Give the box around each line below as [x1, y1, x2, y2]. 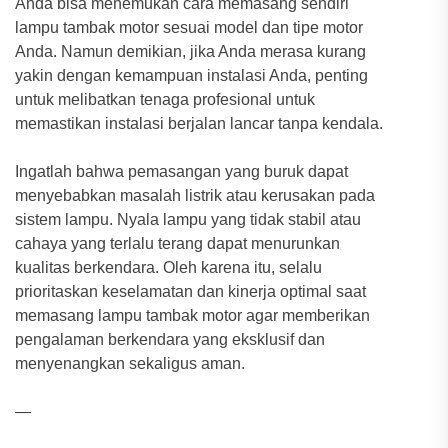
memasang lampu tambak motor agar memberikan [15, 306, 370, 324]
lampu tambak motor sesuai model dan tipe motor [15, 18, 363, 36]
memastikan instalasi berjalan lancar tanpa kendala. [15, 114, 383, 132]
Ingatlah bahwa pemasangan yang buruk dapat [15, 162, 348, 180]
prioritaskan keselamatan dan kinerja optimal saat [15, 282, 366, 300]
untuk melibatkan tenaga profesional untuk [15, 90, 315, 108]
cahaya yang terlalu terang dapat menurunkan [15, 234, 340, 252]
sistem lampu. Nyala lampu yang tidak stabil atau [15, 210, 361, 228]
